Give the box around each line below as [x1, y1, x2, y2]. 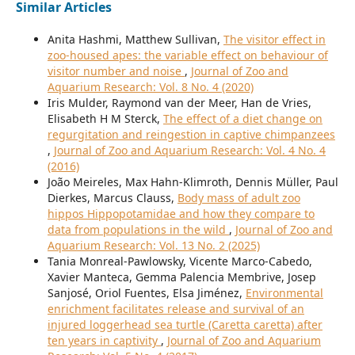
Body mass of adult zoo [177, 189, 300, 205]
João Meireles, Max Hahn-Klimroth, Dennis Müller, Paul [47, 174, 338, 189]
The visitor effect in [223, 31, 326, 47]
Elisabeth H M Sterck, [47, 110, 163, 126]
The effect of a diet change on [162, 110, 323, 126]
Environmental [245, 284, 323, 300]
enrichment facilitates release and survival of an [47, 300, 304, 316]
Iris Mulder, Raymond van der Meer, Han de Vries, [47, 94, 311, 110]
